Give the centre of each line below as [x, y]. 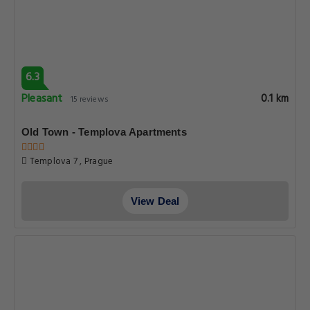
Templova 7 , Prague [70, 162]
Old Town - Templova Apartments [104, 132]
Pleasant [42, 99]
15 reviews [89, 100]
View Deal [155, 201]
